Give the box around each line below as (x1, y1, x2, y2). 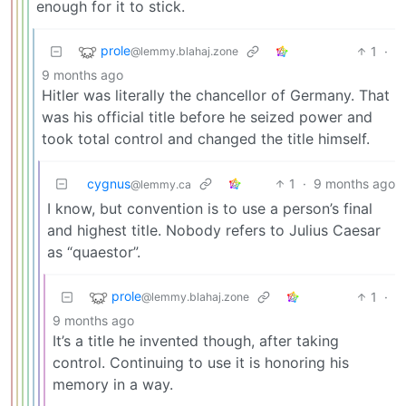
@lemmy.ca (130, 178, 191, 192)
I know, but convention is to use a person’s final (47, 199, 372, 218)
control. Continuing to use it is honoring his (53, 353, 349, 372)
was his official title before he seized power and (42, 108, 372, 127)
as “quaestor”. (47, 243, 140, 262)
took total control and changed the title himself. (42, 130, 370, 149)
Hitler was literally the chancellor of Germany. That (42, 86, 390, 105)
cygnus (87, 176, 130, 192)
